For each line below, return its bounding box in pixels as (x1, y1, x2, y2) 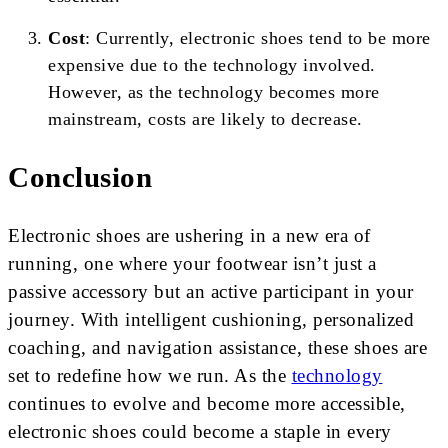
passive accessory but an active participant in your (8, 281, 414, 303)
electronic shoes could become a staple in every (8, 421, 392, 443)
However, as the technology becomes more (48, 81, 380, 102)
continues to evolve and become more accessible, (8, 393, 406, 415)
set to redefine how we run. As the (8, 365, 292, 387)
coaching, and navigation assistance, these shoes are (8, 337, 427, 359)
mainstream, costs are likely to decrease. (48, 108, 363, 129)
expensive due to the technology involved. (48, 54, 376, 75)
